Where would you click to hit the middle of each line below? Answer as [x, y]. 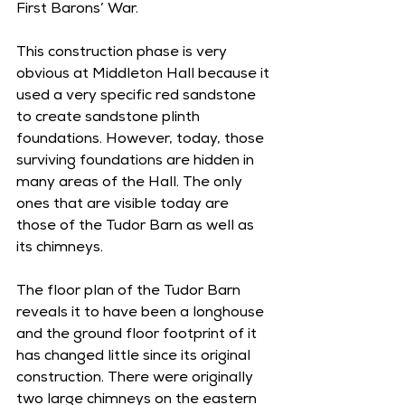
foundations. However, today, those [142, 140]
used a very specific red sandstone [138, 97]
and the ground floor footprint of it [138, 335]
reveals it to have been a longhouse [142, 314]
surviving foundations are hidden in [137, 162]
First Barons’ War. [79, 10]
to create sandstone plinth [110, 118]
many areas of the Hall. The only [131, 184]
